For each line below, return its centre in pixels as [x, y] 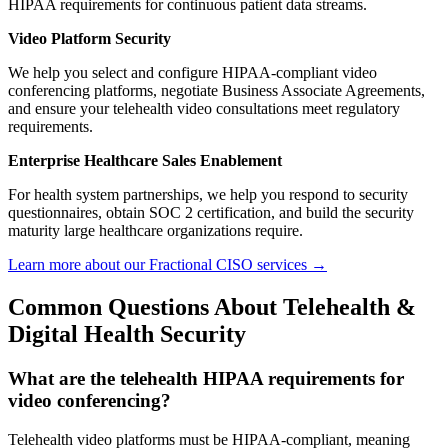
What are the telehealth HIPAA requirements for [206, 379]
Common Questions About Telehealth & [212, 307]
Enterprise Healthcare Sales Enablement [145, 161]
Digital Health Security [127, 334]
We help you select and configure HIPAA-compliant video [192, 73]
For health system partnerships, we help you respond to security [208, 195]
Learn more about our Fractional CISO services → [167, 265]
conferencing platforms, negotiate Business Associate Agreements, [216, 91]
